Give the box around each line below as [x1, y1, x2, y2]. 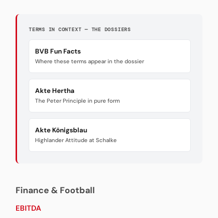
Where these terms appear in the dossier [35, 57, 144, 65]
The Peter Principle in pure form [35, 97, 120, 105]
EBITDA [16, 203, 41, 213]
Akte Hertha [35, 86, 74, 95]
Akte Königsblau [35, 126, 87, 134]
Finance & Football [16, 184, 95, 196]
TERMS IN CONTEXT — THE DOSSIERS [29, 26, 131, 33]
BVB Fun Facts [35, 47, 81, 55]
